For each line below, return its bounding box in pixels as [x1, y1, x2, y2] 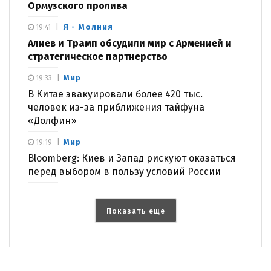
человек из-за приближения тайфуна [28, 102, 204, 114]
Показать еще [106, 207, 165, 216]
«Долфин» [28, 115, 76, 127]
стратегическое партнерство [28, 51, 168, 63]
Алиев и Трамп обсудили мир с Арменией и [28, 38, 232, 50]
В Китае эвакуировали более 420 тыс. [28, 88, 203, 100]
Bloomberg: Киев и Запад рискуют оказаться [28, 152, 236, 165]
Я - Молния [63, 22, 113, 32]
